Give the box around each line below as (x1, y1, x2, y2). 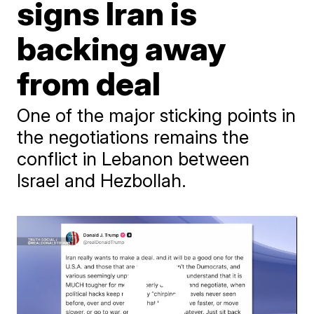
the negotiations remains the (17, 126, 250, 148)
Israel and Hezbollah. (17, 170, 187, 191)
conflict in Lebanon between (17, 148, 250, 170)
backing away (17, 29, 226, 68)
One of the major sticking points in (17, 104, 296, 126)
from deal (17, 64, 161, 103)
